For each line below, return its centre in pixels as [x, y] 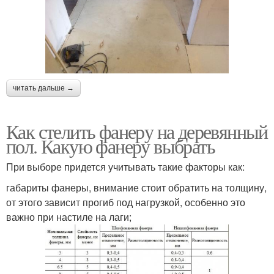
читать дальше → [43, 88]
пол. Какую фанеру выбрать [110, 146]
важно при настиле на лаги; [69, 217]
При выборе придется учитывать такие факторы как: [125, 166]
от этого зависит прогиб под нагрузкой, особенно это [126, 202]
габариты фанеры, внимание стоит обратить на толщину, [136, 187]
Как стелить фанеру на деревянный [137, 131]
